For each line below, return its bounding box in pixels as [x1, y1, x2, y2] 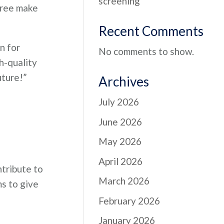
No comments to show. [98, 45, 194, 57]
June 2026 [98, 115, 142, 127]
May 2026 [98, 135, 142, 147]
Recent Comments [98, 23, 204, 39]
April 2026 [98, 155, 143, 167]
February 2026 [98, 194, 160, 206]
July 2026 [98, 96, 139, 107]
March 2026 [98, 175, 150, 186]
